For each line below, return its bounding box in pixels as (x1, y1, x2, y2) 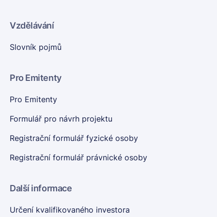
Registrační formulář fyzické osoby (10, 133, 138, 143)
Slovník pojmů (10, 42, 62, 52)
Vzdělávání (10, 20, 54, 31)
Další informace (10, 183, 72, 193)
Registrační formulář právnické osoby (10, 153, 147, 162)
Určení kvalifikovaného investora (10, 205, 130, 215)
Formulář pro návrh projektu (10, 114, 112, 124)
